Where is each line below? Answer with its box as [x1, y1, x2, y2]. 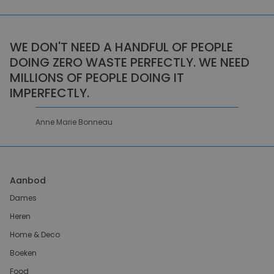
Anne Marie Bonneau [35, 116, 113, 127]
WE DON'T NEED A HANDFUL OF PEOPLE [10, 38, 233, 56]
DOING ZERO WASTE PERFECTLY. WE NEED [10, 53, 250, 71]
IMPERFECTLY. [10, 84, 89, 102]
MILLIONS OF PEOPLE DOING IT [10, 68, 184, 86]
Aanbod [10, 174, 46, 187]
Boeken [10, 247, 37, 258]
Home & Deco [10, 229, 60, 240]
